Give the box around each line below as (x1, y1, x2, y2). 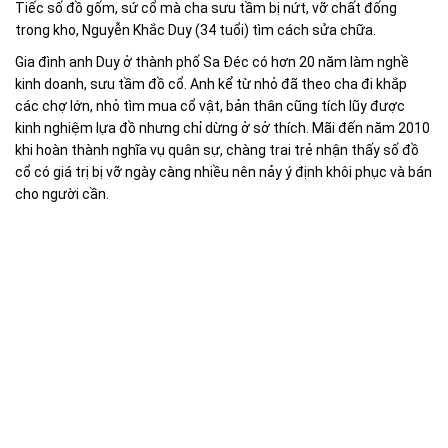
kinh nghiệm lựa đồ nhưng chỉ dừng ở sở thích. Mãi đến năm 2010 (15, 120, 430, 137)
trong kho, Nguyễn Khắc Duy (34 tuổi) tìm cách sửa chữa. (15, 22, 376, 39)
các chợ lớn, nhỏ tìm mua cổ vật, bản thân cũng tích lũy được (15, 98, 405, 115)
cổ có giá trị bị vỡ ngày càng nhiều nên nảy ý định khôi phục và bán (15, 164, 432, 181)
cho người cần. (15, 186, 109, 203)
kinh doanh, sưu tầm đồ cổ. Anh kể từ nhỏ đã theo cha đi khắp (15, 76, 407, 93)
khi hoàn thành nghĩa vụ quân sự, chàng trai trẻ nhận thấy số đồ (15, 142, 419, 159)
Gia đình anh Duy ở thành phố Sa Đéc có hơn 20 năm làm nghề (15, 54, 409, 71)
